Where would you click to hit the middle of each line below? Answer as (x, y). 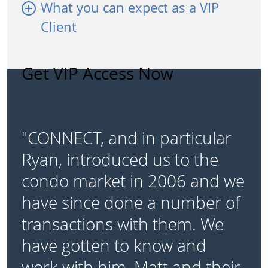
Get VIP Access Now (98, 73)
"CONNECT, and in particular (127, 138)
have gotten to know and (114, 246)
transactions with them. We (123, 224)
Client (59, 27)
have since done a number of (131, 202)
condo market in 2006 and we (133, 181)
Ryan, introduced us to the (120, 159)
